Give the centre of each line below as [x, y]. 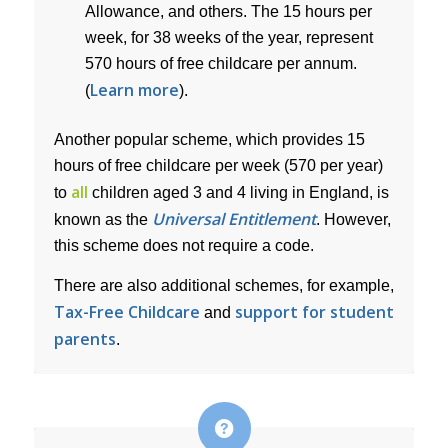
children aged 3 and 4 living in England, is [238, 192]
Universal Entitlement [233, 218]
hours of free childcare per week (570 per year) [218, 165]
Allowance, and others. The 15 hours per [228, 11]
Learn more [134, 89]
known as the [102, 219]
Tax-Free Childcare [126, 311]
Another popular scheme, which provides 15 [209, 139]
